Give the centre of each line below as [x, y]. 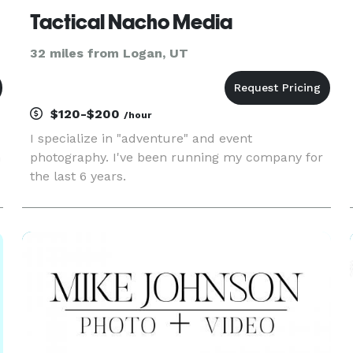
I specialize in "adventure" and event [141, 138]
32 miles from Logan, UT [109, 53]
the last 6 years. [78, 176]
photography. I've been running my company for [176, 157]
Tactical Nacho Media [131, 22]
